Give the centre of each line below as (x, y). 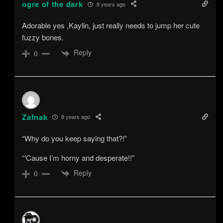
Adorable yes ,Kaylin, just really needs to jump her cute (111, 25)
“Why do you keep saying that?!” (75, 138)
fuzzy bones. (43, 37)
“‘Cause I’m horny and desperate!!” (78, 157)
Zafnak (35, 117)
